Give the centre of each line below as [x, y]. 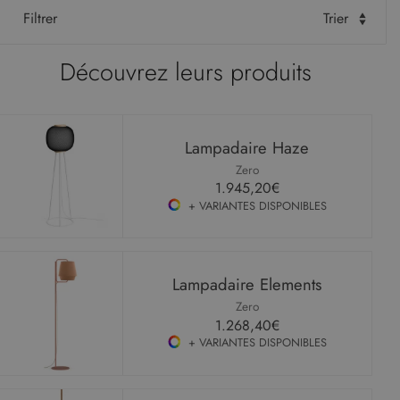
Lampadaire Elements [247, 284]
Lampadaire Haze [247, 147]
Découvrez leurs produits [186, 72]
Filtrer [37, 19]
